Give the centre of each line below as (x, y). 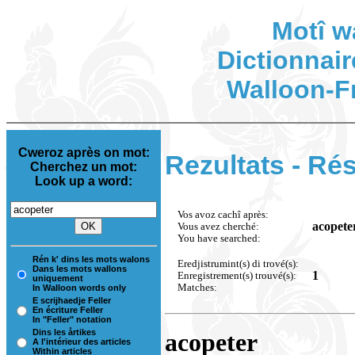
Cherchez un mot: (84, 167)
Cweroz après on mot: (84, 153)
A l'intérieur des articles (82, 342)
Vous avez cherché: (218, 226)
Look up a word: (84, 181)
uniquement (58, 279)
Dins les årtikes (64, 332)
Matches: (197, 287)
